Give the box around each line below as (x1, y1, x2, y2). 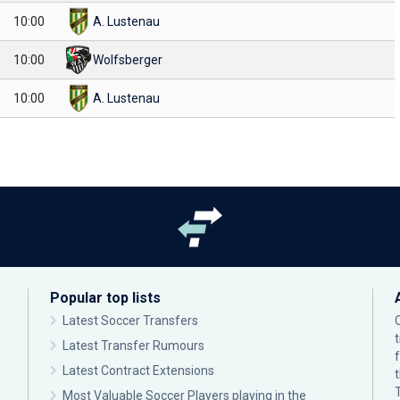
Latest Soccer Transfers (62, 313, 198, 328)
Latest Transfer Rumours (62, 338, 204, 353)
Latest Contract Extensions (62, 363, 214, 378)
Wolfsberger (93, 53, 162, 67)
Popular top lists (50, 289, 161, 306)
